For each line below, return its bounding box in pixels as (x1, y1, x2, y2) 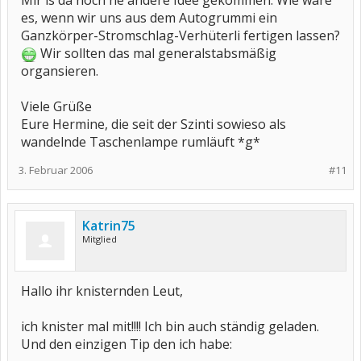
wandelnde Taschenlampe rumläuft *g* (21, 133, 260, 151)
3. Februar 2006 (19, 163, 93, 177)
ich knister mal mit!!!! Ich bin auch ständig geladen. (21, 317, 319, 335)
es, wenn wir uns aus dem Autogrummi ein (21, 9, 277, 27)
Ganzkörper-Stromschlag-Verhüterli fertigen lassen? (21, 27, 340, 44)
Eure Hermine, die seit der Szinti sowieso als (21, 115, 286, 133)
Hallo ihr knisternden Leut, (21, 282, 183, 300)
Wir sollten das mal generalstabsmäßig (37, 44, 276, 62)
